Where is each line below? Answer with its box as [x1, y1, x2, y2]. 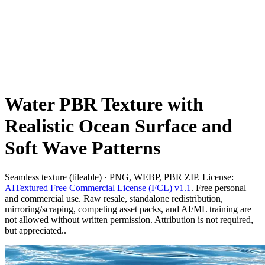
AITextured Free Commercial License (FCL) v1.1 [5, 182, 191, 193]
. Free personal [191, 182, 246, 193]
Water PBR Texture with [5, 93, 203, 115]
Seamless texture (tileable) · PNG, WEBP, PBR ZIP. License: [5, 172, 234, 182]
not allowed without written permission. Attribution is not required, [5, 214, 253, 225]
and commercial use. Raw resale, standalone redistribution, [5, 193, 223, 203]
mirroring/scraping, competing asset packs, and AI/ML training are [5, 203, 251, 214]
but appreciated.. [5, 225, 66, 235]
